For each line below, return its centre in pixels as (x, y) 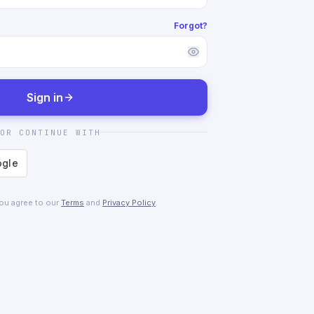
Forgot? (190, 25)
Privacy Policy (129, 202)
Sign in (45, 97)
